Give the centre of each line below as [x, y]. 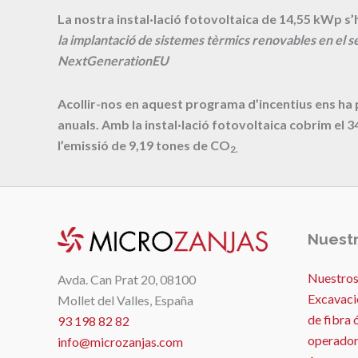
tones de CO [192, 145]
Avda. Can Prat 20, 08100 [127, 280]
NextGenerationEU [113, 61]
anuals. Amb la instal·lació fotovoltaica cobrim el [202, 125]
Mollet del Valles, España [125, 300]
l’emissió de [93, 145]
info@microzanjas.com [120, 342]
